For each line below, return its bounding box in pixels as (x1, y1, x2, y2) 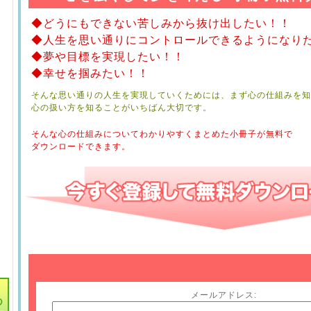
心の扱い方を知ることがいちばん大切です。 (31, 103, 212, 112)
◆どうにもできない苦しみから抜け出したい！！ (31, 17, 291, 29)
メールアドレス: (190, 290, 257, 301)
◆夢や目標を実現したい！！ (31, 51, 185, 62)
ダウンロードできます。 (31, 142, 131, 151)
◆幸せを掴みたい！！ (31, 67, 149, 79)
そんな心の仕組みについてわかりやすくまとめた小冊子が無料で (31, 129, 293, 139)
